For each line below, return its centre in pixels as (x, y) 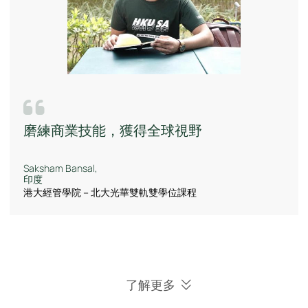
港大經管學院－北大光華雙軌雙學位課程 (110, 193)
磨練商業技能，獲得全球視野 (113, 131)
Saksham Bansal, (60, 168)
